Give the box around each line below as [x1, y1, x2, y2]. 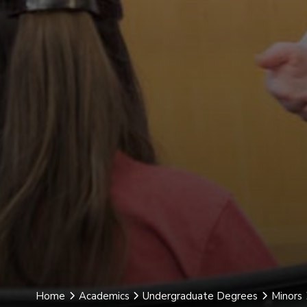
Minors [271, 289, 302, 304]
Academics [78, 289, 130, 304]
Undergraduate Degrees [143, 289, 258, 304]
